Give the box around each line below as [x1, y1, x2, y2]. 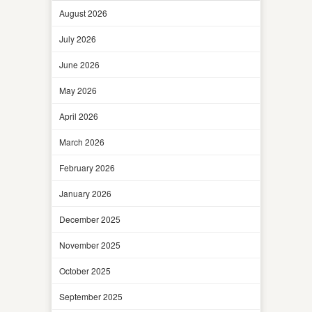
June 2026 [59, 58, 100, 70]
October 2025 [59, 264, 111, 276]
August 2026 [59, 6, 107, 19]
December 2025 [59, 212, 120, 225]
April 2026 [59, 109, 98, 122]
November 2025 [59, 238, 120, 251]
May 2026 [59, 84, 97, 96]
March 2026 [59, 135, 104, 148]
